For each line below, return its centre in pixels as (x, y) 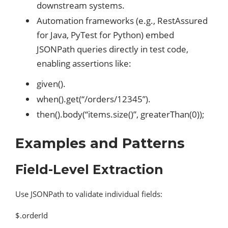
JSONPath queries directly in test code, (112, 49)
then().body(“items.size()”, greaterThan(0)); (121, 115)
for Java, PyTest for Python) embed (105, 35)
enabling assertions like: (84, 64)
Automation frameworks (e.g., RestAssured (122, 21)
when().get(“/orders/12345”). (94, 99)
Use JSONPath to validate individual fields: (89, 194)
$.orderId (32, 216)
